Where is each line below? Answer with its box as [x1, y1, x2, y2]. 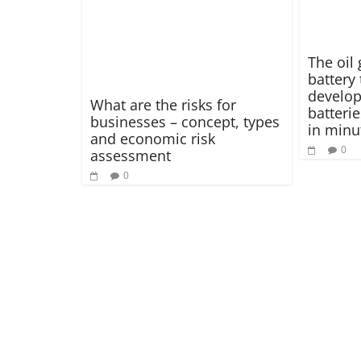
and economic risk [90, 128, 215, 148]
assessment [90, 145, 171, 165]
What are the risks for [90, 94, 236, 114]
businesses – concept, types [90, 111, 280, 131]
